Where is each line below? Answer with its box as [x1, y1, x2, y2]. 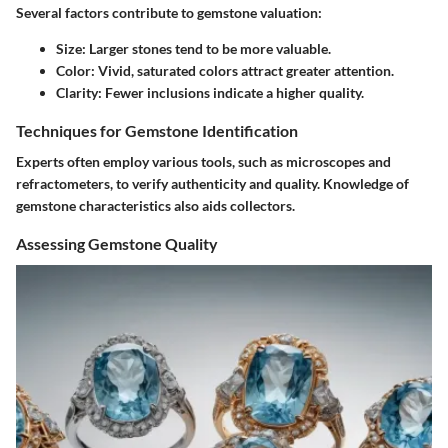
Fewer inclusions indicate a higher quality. [102, 84, 364, 102]
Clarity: [56, 84, 102, 102]
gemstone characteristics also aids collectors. [16, 197, 295, 215]
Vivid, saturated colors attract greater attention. [95, 62, 394, 80]
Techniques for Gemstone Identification [16, 121, 298, 141]
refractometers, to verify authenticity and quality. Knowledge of [16, 175, 409, 193]
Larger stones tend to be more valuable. [86, 40, 331, 58]
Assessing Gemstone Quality [16, 234, 218, 254]
